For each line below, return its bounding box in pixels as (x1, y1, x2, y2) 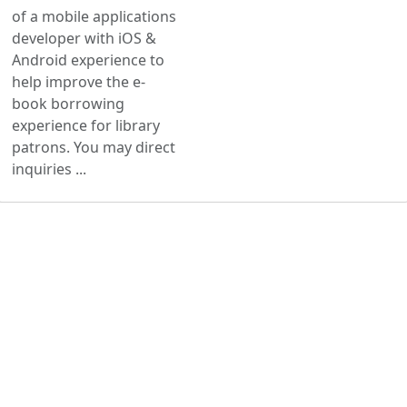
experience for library (12, 114, 160, 135)
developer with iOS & (12, 27, 156, 48)
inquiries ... (12, 158, 86, 179)
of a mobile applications (12, 5, 176, 26)
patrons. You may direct (12, 136, 175, 157)
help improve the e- (12, 71, 145, 92)
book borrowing (12, 93, 124, 114)
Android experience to (12, 49, 164, 70)
